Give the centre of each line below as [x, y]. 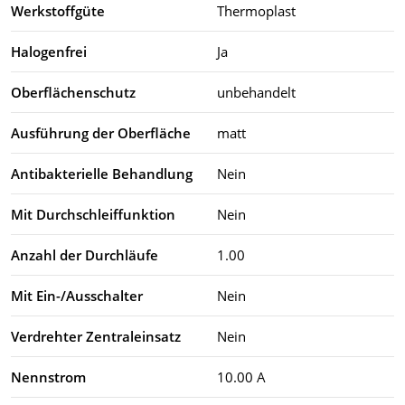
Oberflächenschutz [73, 92]
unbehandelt [256, 92]
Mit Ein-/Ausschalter [77, 295]
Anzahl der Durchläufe [85, 254]
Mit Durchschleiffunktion [93, 214]
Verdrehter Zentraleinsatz [96, 336]
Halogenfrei [49, 51]
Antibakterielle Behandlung [102, 173]
